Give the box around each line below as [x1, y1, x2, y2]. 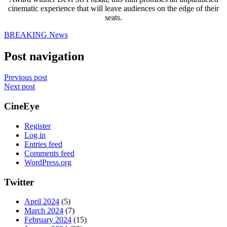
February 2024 [24, 215, 71, 224]
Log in [24, 130, 46, 139]
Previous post [4, 73, 47, 82]
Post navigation [4, 49, 84, 63]
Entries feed [24, 139, 62, 148]
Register [24, 121, 51, 130]
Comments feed [24, 148, 74, 158]
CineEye [4, 101, 39, 112]
